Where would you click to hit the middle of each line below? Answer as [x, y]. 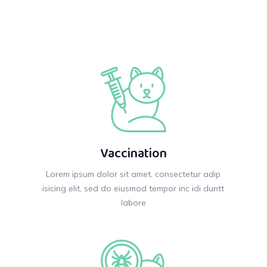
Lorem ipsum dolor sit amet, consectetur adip [133, 174]
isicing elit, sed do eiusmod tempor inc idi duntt [133, 188]
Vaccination [133, 155]
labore [133, 203]
